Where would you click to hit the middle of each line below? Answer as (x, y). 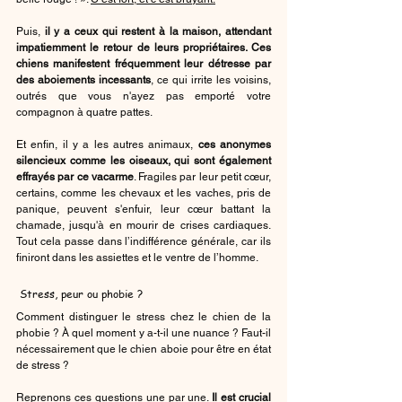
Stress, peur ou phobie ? (81, 293)
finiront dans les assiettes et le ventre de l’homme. (137, 257)
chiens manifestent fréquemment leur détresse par (144, 63)
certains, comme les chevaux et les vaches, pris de (144, 192)
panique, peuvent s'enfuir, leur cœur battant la (144, 209)
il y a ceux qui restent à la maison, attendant (158, 31)
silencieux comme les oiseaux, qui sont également (144, 160)
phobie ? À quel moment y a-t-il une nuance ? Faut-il (144, 332)
